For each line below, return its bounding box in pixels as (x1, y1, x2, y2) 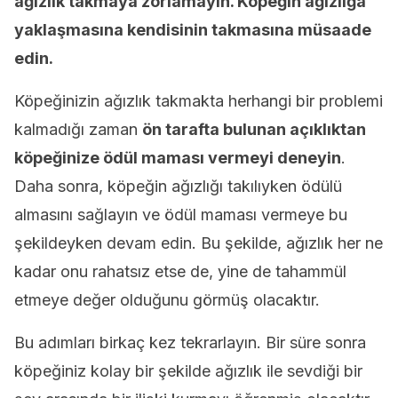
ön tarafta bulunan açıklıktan (142, 120, 366, 139)
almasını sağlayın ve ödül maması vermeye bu (14, 205, 347, 224)
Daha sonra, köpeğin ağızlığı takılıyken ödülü (14, 177, 342, 195)
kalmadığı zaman (14, 120, 142, 139)
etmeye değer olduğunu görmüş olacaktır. (14, 291, 320, 309)
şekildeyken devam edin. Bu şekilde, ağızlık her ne (14, 234, 383, 252)
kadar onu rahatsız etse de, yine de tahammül (14, 262, 346, 281)
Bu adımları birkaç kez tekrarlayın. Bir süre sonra (14, 333, 366, 352)
